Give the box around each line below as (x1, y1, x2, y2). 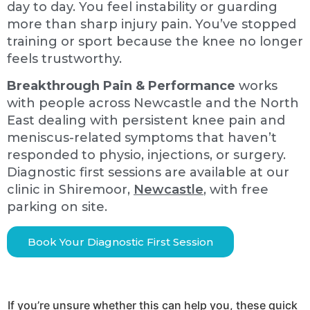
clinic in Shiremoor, (7, 182, 134, 198)
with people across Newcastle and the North (7, 95, 299, 111)
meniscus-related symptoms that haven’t (7, 130, 277, 146)
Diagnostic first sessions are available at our (7, 165, 289, 181)
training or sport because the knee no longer (7, 33, 303, 49)
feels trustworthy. (7, 51, 122, 66)
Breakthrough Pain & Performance (7, 78, 235, 94)
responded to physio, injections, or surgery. (7, 147, 286, 163)
